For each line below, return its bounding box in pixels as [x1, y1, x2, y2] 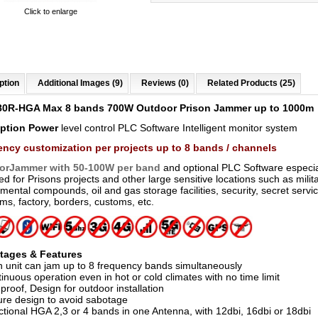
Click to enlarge [23, 7, 77, 16]
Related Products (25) [207, 78, 295, 88]
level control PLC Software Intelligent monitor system [61, 122, 297, 133]
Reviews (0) [141, 78, 189, 88]
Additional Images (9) [38, 78, 123, 88]
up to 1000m [254, 102, 314, 114]
